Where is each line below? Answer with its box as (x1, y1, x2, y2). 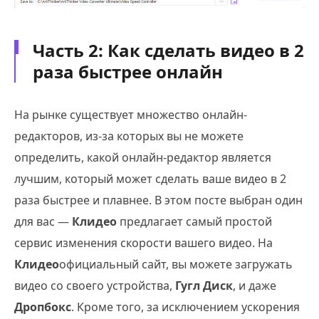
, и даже (233, 277, 276, 293)
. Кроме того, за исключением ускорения (71, 298, 300, 315)
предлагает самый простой (117, 213, 272, 229)
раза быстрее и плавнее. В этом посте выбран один (14, 192, 303, 208)
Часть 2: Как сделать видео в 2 (33, 38, 304, 62)
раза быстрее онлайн (33, 59, 223, 83)
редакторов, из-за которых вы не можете (14, 127, 244, 144)
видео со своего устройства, (14, 277, 175, 293)
